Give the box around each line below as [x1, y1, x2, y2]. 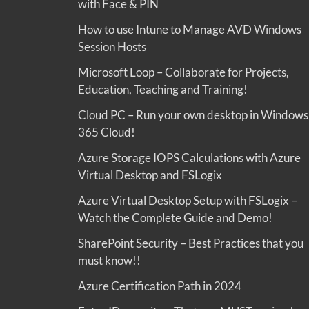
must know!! [78, 253, 141, 268]
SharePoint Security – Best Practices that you [78, 236, 303, 251]
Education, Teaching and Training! [78, 82, 248, 97]
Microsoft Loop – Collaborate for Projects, [78, 65, 289, 80]
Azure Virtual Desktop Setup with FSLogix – [78, 193, 297, 208]
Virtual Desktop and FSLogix [78, 168, 222, 183]
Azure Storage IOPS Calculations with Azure [78, 150, 301, 166]
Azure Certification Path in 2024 [78, 279, 241, 294]
